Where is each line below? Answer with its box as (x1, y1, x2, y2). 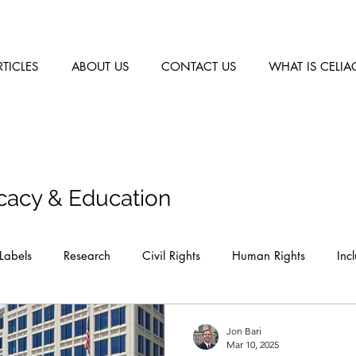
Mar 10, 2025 (226, 339, 279, 350)
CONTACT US (161, 59, 236, 74)
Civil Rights (142, 248, 200, 263)
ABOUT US (71, 59, 129, 74)
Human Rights (232, 248, 305, 263)
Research (64, 248, 110, 263)
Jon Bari (226, 325, 261, 337)
